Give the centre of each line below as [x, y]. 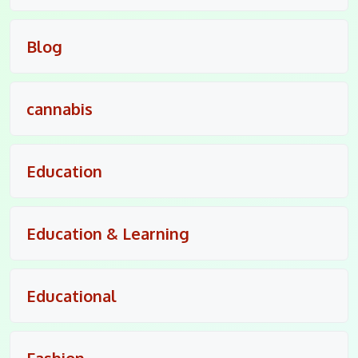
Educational [72, 295]
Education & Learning [108, 233]
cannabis [60, 108]
